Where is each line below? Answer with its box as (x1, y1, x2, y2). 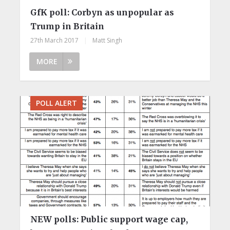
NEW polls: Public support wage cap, (30, 214, 188, 224)
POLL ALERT (35, 98, 77, 108)
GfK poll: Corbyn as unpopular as (30, 7, 174, 17)
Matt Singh (92, 35, 122, 45)
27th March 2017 (30, 35, 79, 45)
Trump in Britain (30, 21, 104, 31)
